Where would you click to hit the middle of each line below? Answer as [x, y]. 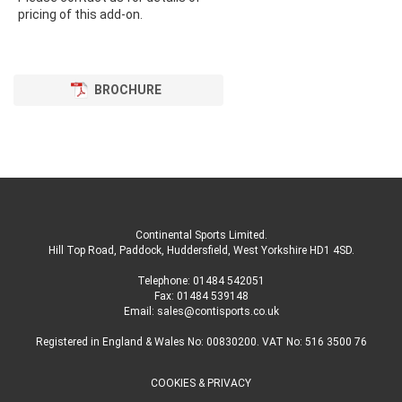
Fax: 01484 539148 [201, 296]
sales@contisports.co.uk [218, 311]
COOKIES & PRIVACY [201, 383]
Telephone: [165, 281]
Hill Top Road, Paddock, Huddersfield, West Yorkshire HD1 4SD [200, 250]
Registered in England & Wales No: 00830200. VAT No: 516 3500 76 [201, 342]
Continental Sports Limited [200, 235]
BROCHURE [127, 90]
